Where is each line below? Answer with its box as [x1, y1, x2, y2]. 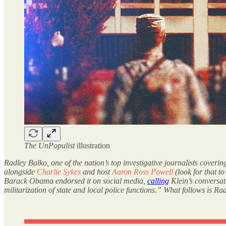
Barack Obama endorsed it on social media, [4, 176, 147, 185]
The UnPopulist [24, 141, 75, 150]
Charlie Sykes [37, 167, 81, 176]
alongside [4, 167, 37, 176]
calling [147, 176, 169, 185]
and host [81, 167, 112, 176]
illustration [75, 141, 110, 150]
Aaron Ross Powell [112, 167, 173, 176]
